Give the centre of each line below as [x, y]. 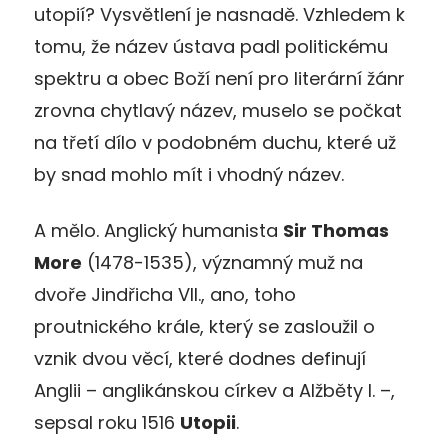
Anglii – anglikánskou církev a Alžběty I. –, [214, 390]
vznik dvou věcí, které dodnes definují [200, 358]
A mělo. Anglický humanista [158, 230]
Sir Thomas [336, 230]
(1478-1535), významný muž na [222, 262]
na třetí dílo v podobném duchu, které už [215, 142]
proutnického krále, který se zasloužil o [204, 326]
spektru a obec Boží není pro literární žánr [219, 78]
